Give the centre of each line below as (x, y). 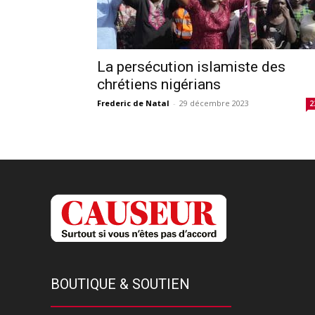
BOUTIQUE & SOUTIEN (120, 284)
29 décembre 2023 (214, 103)
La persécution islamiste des (191, 66)
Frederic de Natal (133, 103)
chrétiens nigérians (159, 84)
